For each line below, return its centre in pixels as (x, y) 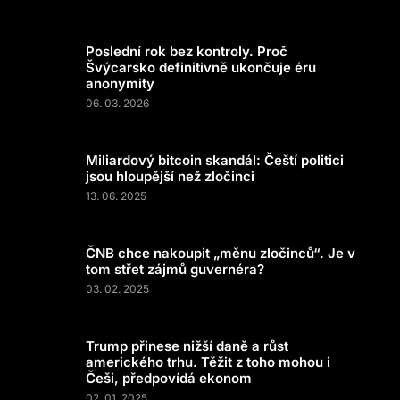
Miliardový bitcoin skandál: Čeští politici (215, 160)
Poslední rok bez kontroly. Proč (187, 51)
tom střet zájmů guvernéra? (175, 269)
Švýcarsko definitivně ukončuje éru (201, 67)
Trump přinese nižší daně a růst (187, 346)
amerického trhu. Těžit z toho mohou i (208, 362)
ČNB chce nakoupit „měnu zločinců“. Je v (221, 253)
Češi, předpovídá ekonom (169, 378)
